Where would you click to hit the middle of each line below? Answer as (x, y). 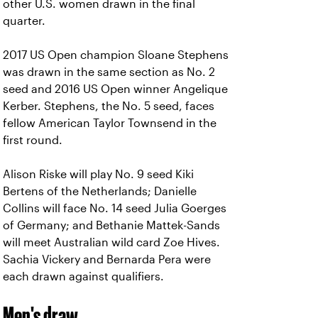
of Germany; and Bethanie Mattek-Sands (111, 225)
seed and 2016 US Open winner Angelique (115, 89)
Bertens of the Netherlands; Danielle (100, 191)
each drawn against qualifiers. (83, 276)
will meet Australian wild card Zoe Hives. (111, 242)
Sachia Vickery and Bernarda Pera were (107, 259)
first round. (33, 140)
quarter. (24, 21)
